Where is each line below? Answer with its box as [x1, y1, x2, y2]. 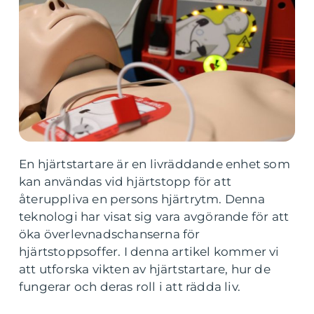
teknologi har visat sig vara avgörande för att [19, 210, 289, 224]
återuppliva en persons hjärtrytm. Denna [19, 192, 265, 206]
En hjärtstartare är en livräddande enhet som [19, 157, 290, 171]
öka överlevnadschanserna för [19, 227, 200, 241]
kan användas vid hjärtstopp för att [19, 175, 231, 189]
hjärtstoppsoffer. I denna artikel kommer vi [19, 245, 280, 259]
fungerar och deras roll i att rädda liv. [19, 280, 241, 294]
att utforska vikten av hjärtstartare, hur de [19, 262, 271, 276]
